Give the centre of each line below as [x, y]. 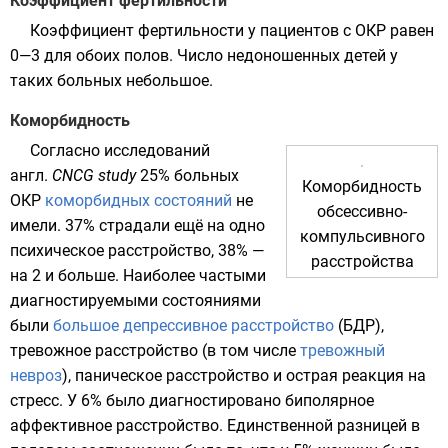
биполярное [329, 400]
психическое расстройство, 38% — [137, 250]
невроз [36, 375]
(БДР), [359, 325]
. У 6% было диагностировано [172, 400]
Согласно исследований [120, 150]
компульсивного [362, 236]
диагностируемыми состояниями [135, 300]
